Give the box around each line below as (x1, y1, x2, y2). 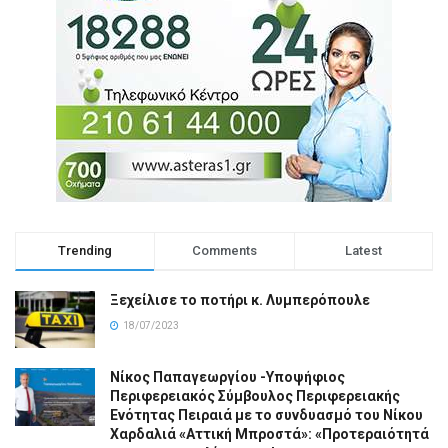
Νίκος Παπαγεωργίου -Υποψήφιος (110, 369, 345, 386)
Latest (344, 243, 382, 259)
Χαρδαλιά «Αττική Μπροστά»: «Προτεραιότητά (110, 426, 429, 443)
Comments (191, 243, 257, 259)
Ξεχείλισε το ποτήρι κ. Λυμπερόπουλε (110, 292, 370, 309)
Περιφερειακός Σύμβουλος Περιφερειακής (110, 388, 400, 405)
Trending (58, 243, 113, 259)
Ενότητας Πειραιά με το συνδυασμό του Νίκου (110, 407, 423, 424)
